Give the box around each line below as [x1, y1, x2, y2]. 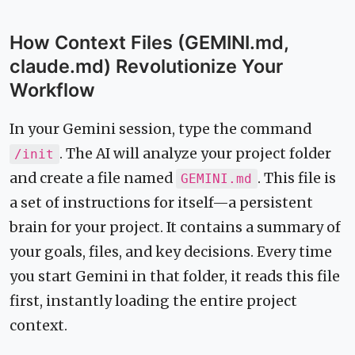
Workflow [10, 78, 95, 101]
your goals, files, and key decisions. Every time [10, 242, 332, 261]
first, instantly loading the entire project [10, 292, 297, 310]
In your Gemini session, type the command [10, 120, 311, 138]
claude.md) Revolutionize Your [10, 54, 283, 78]
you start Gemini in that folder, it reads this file [10, 267, 340, 285]
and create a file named [10, 169, 176, 187]
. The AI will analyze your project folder [59, 144, 331, 162]
